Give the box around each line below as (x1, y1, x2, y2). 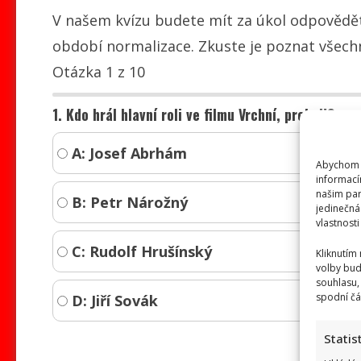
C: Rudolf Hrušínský (67, 241, 212, 261)
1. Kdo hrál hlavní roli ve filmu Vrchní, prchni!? (52, 103, 335, 125)
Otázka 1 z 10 (52, 61, 145, 81)
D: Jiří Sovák (67, 290, 158, 310)
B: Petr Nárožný (67, 192, 188, 212)
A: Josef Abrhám (67, 143, 187, 163)
